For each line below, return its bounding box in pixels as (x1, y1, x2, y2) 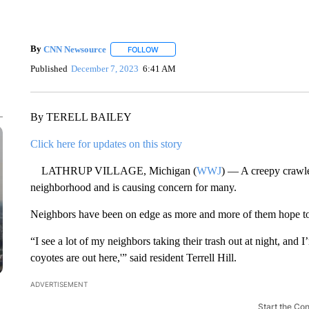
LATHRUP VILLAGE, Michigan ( (30, 165, 197, 177)
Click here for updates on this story (30, 138, 182, 150)
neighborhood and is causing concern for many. (30, 181, 237, 193)
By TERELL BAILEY (30, 111, 132, 123)
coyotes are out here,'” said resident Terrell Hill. (30, 252, 237, 263)
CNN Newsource (43, 43, 106, 54)
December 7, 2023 (71, 63, 139, 74)
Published (30, 63, 68, 74)
